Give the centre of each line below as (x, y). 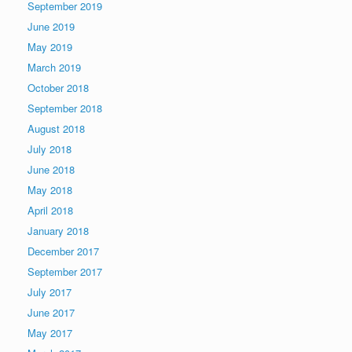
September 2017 (65, 272)
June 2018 (51, 170)
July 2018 (49, 149)
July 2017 (49, 292)
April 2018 (50, 211)
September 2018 (65, 108)
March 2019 (54, 68)
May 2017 (50, 333)
